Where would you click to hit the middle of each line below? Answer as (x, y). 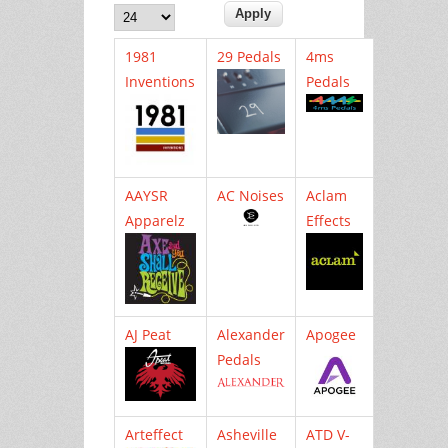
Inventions (160, 81)
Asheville (247, 434)
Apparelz (155, 220)
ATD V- (328, 434)
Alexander (251, 334)
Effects (328, 220)
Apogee (331, 334)
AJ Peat (148, 334)
